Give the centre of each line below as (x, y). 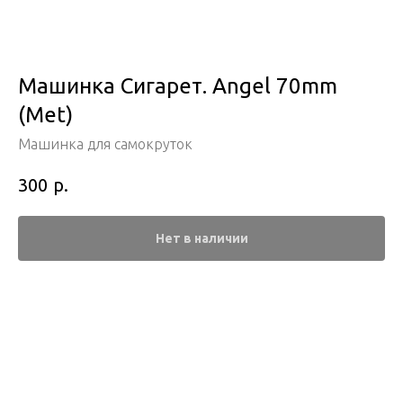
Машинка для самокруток (105, 144)
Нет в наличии (201, 238)
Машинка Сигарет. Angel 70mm (178, 86)
